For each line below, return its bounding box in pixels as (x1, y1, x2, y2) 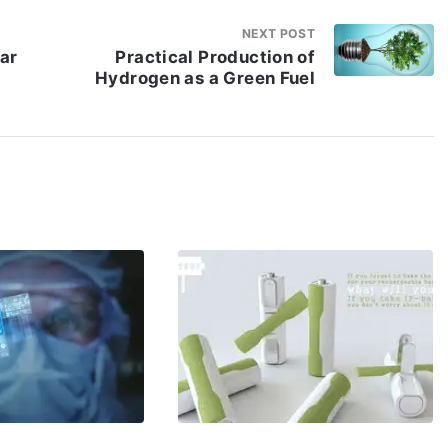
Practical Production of (115, 47, 316, 68)
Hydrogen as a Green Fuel (94, 68, 316, 89)
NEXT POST (241, 25, 316, 41)
